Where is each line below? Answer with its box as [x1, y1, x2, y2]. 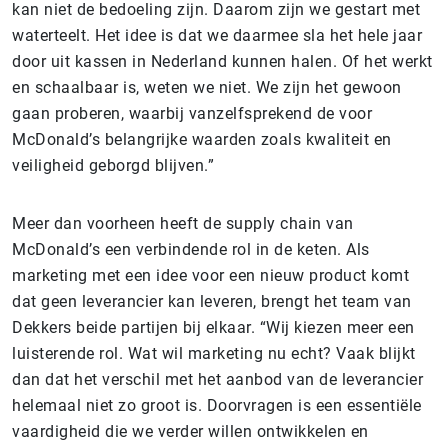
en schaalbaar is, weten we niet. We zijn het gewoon [12, 77, 402, 97]
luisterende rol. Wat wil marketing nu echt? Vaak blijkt [12, 343, 416, 363]
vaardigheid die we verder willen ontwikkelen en [12, 421, 369, 441]
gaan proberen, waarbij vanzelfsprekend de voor [12, 103, 372, 123]
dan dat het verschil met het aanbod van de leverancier [12, 369, 423, 389]
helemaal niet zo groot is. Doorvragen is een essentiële [12, 395, 422, 415]
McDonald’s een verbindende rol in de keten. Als [12, 239, 370, 259]
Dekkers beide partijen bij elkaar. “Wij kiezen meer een [12, 317, 415, 337]
